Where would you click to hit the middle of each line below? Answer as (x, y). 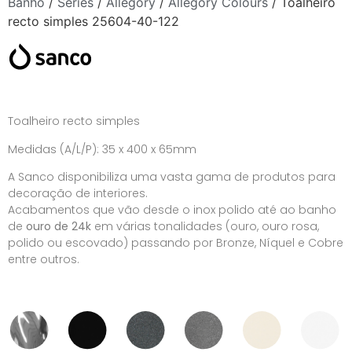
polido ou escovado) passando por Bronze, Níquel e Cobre (176, 243)
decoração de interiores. (78, 194)
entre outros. (44, 260)
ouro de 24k (59, 227)
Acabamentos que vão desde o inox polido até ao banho (172, 210)
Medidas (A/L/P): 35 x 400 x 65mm (102, 149)
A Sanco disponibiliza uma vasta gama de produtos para (172, 177)
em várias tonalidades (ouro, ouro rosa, (205, 227)
